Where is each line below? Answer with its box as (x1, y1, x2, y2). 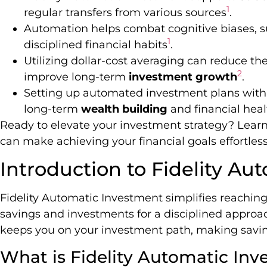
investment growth (129, 70, 237, 83)
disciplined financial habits (24, 38, 167, 51)
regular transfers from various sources (24, 5, 226, 19)
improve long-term (24, 70, 129, 83)
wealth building (81, 102, 167, 116)
